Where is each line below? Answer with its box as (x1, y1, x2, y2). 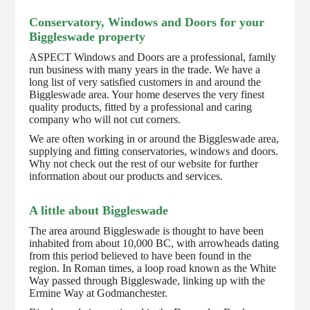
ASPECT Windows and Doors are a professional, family (29, 51, 277, 63)
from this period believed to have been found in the (29, 249, 252, 262)
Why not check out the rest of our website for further (29, 157, 259, 170)
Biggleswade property (29, 29, 146, 44)
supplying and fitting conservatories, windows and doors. (29, 145, 279, 157)
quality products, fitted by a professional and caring (29, 100, 253, 113)
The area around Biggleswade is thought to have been (29, 224, 264, 237)
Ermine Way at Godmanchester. (29, 286, 168, 299)
